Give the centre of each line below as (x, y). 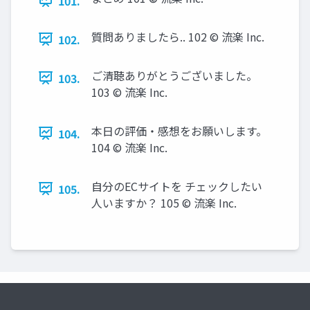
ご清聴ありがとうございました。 (174, 75)
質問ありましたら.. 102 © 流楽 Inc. (178, 36)
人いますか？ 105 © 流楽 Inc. (164, 202)
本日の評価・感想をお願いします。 (179, 130)
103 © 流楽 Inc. (129, 92)
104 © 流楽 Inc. (129, 147)
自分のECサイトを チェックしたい (177, 186)
